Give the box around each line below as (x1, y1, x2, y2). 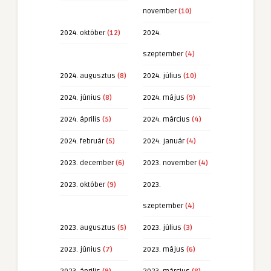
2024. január (143, 136, 184, 146)
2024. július (143, 71, 181, 80)
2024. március (143, 114, 190, 124)
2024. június (60, 93, 101, 102)
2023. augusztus (60, 223, 116, 232)
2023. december (60, 158, 114, 168)
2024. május (143, 93, 184, 102)
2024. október (60, 28, 105, 38)
